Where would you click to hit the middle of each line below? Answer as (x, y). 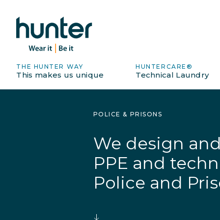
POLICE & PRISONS (128, 114)
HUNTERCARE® (164, 67)
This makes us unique (60, 75)
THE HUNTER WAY (50, 67)
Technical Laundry (172, 75)
